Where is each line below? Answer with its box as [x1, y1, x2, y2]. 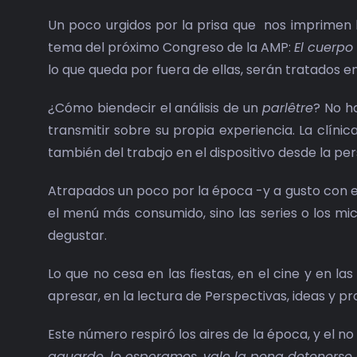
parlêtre [261, 99, 313, 118]
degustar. [47, 226, 107, 245]
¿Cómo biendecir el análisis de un [47, 99, 262, 118]
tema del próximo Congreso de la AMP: [47, 38, 295, 57]
